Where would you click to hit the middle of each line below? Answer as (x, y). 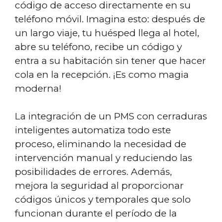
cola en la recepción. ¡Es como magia (102, 74)
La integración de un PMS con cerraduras (111, 116)
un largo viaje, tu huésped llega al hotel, (107, 33)
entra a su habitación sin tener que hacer (111, 60)
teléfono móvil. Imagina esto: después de (110, 19)
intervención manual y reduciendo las (104, 158)
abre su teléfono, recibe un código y (98, 47)
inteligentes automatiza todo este (93, 130)
